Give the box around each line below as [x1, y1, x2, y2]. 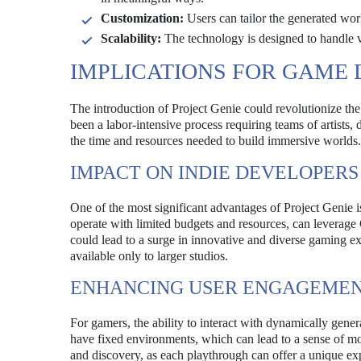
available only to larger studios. [70, 249, 228, 263]
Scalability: [101, 31, 161, 45]
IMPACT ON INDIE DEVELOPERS [70, 162, 359, 183]
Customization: [101, 11, 184, 25]
